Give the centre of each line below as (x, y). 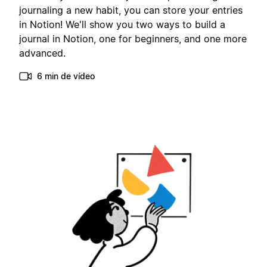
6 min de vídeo (66, 76)
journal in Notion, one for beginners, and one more (133, 39)
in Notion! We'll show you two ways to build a (122, 25)
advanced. (42, 53)
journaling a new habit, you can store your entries (131, 10)
